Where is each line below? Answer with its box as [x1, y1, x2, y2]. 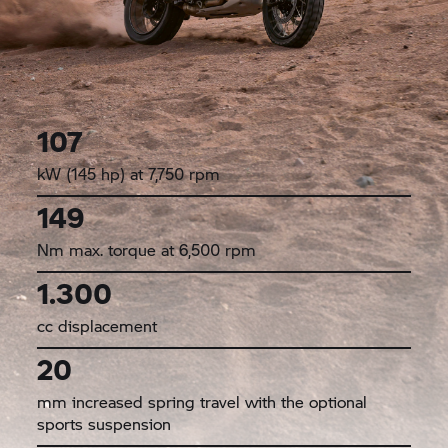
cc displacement [37, 313, 158, 337]
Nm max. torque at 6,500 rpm [37, 237, 257, 261]
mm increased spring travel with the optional [37, 389, 368, 413]
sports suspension [37, 411, 172, 435]
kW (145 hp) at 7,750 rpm [37, 161, 221, 185]
